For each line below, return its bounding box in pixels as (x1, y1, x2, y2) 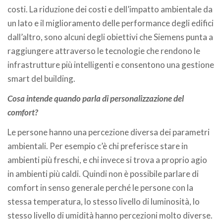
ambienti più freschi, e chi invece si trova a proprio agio (7, 155, 207, 165)
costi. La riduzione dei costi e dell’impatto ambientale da (7, 4, 213, 14)
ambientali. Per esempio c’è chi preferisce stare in (7, 141, 188, 151)
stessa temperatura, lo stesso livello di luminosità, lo (7, 196, 200, 207)
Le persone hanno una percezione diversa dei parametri (7, 127, 210, 137)
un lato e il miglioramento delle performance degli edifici (7, 18, 214, 28)
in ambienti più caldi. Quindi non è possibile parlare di (7, 168, 199, 179)
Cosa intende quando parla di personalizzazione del (7, 93, 184, 104)
